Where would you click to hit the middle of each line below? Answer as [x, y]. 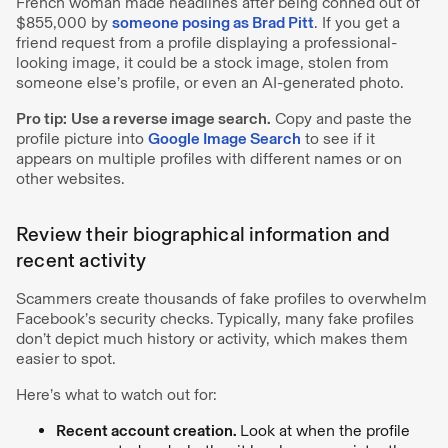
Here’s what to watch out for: [116, 394]
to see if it [338, 138]
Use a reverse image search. [171, 118]
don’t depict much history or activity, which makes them [212, 338]
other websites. [72, 178]
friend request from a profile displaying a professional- [206, 42]
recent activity [81, 259]
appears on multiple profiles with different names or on [209, 158]
